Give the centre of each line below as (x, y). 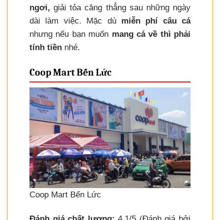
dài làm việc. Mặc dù (73, 21)
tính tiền (46, 48)
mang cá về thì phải (151, 34)
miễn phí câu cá (153, 21)
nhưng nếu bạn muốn (71, 34)
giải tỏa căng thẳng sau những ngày (120, 8)
